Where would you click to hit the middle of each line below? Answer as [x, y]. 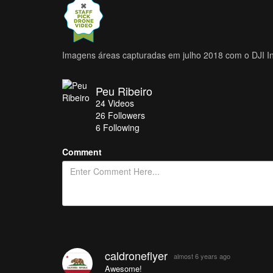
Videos [121, 103]
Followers [126, 115]
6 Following [118, 127]
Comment [82, 151]
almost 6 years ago [202, 256]
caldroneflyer [136, 255]
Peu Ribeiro [124, 90]
